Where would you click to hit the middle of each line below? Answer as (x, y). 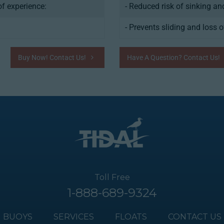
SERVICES (73, 217)
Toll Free (112, 177)
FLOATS (131, 217)
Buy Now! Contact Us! (53, 57)
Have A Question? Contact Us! (174, 57)
